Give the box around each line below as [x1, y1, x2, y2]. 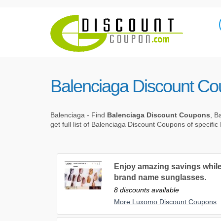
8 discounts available [114, 186, 180, 194]
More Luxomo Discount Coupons [114, 198, 217, 206]
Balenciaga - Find [50, 111, 107, 119]
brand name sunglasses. [114, 173, 207, 182]
